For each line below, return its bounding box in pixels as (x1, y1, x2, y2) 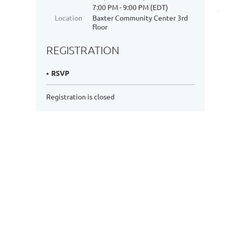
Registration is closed (46, 92, 115, 101)
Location (55, 13, 82, 22)
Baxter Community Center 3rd (92, 13, 188, 22)
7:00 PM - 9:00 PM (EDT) (92, 3, 168, 12)
